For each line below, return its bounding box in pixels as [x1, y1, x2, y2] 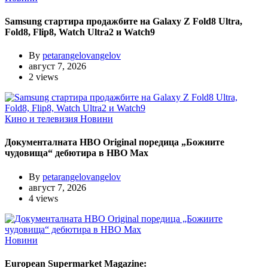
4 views [29, 193, 58, 203]
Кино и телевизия [5, 114, 80, 124]
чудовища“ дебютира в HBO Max [5, 148, 148, 159]
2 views [29, 72, 58, 83]
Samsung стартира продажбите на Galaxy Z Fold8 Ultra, [5, 16, 242, 26]
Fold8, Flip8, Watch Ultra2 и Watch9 [5, 26, 155, 37]
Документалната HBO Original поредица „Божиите [5, 137, 224, 148]
